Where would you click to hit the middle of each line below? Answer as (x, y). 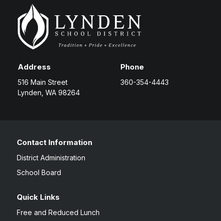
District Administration (51, 158)
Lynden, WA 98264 (49, 92)
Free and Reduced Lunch (58, 212)
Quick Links (38, 197)
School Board (39, 172)
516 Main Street (42, 82)
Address (34, 67)
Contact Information (55, 142)
